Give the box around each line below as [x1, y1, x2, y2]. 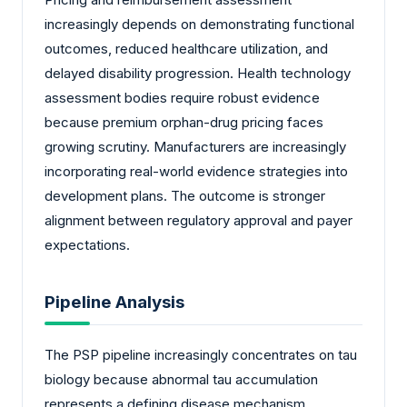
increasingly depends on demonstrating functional [45, 15, 354, 34]
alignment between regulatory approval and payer [45, 212, 352, 230]
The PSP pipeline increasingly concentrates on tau [45, 345, 357, 363]
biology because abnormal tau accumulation [45, 370, 318, 388]
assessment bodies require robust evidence [45, 89, 320, 107]
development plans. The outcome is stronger [45, 187, 325, 205]
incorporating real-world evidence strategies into [45, 163, 348, 181]
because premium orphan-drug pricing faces [45, 114, 323, 132]
